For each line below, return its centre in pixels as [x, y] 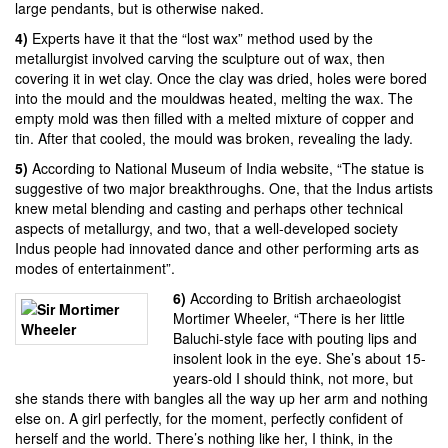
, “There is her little [345, 317]
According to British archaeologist [293, 297]
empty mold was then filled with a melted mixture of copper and [214, 117]
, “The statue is [376, 167]
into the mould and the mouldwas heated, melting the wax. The [214, 97]
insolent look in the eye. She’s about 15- [299, 357]
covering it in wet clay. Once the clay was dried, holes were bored [221, 77]
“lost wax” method [238, 37]
